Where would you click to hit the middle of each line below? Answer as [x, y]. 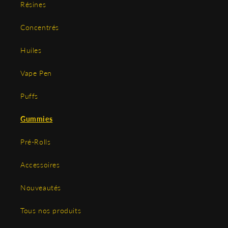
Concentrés [40, 27]
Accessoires [40, 165]
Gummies [37, 119]
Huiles [31, 50]
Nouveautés [41, 188]
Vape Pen [36, 73]
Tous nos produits [51, 211]
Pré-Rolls [36, 142]
